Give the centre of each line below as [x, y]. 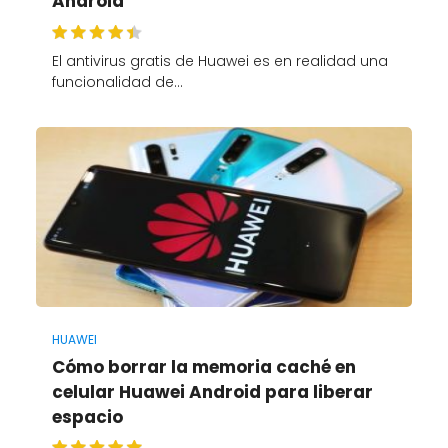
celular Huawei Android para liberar [212, 391]
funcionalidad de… [117, 81]
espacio [87, 416]
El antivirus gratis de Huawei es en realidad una [219, 60]
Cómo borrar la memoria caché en [203, 366]
